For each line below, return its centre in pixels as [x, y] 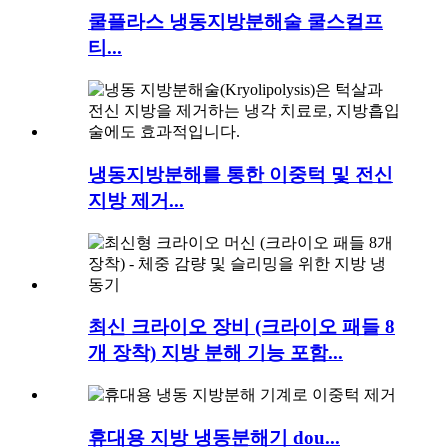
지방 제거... [136, 200]
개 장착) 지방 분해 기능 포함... [215, 353]
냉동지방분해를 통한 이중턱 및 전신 [240, 174]
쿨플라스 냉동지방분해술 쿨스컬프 [235, 22]
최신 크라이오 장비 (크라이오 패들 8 [241, 327]
